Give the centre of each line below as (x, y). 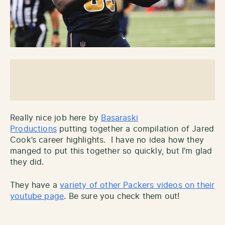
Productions (33, 129)
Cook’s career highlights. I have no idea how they (107, 140)
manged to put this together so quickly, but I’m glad (111, 151)
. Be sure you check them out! (122, 197)
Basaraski (120, 118)
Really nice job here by (56, 118)
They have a (35, 186)
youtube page (37, 197)
